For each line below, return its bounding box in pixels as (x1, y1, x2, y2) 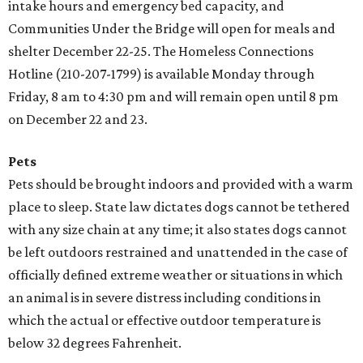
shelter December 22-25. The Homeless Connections (8, 43, 314, 59)
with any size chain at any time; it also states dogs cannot (8, 221, 347, 237)
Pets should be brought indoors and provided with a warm (8, 176, 353, 192)
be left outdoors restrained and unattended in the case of (8, 244, 348, 260)
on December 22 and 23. (8, 111, 147, 127)
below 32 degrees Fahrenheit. (8, 335, 181, 351)
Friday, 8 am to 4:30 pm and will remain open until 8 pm (8, 88, 339, 105)
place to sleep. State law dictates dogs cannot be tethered (8, 199, 350, 215)
